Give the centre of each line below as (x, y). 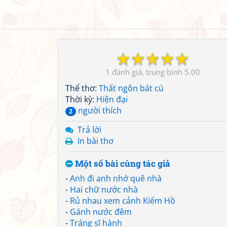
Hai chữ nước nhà (104, 190)
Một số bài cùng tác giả (122, 163)
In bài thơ (96, 141)
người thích (99, 110)
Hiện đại (112, 99)
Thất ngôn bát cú (131, 88)
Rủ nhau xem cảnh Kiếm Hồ (123, 201)
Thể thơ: (82, 88)
